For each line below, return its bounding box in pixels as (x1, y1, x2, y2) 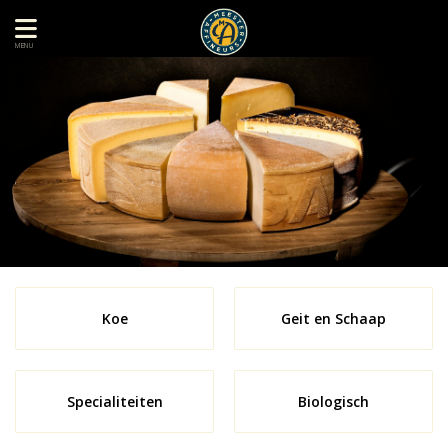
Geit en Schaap (281, 309, 386, 328)
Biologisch (298, 392, 369, 411)
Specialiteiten (66, 392, 163, 411)
